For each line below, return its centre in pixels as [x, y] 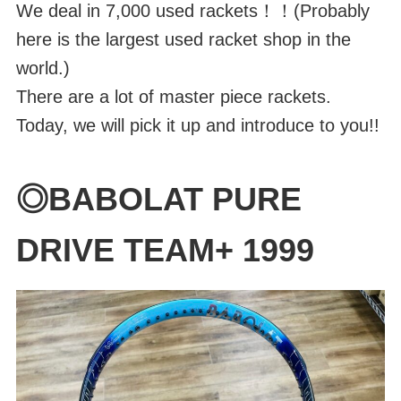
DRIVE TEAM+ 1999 [165, 250]
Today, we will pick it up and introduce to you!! [197, 125]
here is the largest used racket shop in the [183, 39]
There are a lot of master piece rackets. [173, 96]
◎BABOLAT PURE [158, 199]
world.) [43, 68]
